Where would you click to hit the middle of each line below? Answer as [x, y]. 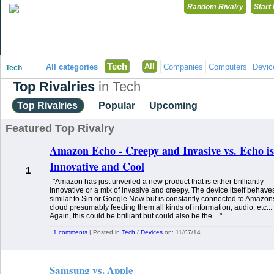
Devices [152, 232]
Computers [228, 67]
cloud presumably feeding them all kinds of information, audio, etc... [161, 207]
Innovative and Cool [97, 166]
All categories [72, 67]
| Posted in [105, 232]
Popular [117, 106]
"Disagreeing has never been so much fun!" [72, 49]
